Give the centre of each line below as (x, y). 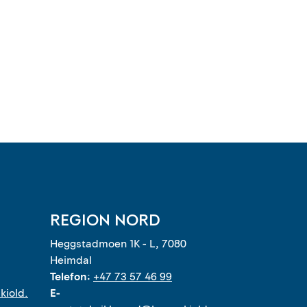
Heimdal (71, 260)
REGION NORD (105, 220)
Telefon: (72, 277)
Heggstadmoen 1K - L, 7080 (118, 244)
